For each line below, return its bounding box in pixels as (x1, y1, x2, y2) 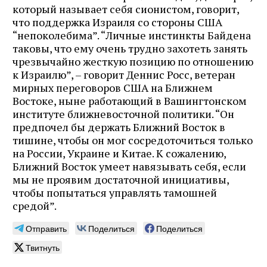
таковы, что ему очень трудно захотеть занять (13, 41, 247, 55)
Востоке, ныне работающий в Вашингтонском (13, 93, 247, 108)
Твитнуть (26, 241, 60, 253)
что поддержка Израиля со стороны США (13, 14, 222, 29)
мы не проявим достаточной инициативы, (13, 172, 229, 187)
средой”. (13, 198, 57, 213)
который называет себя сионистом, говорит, (13, 1, 239, 16)
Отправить (26, 222, 67, 234)
